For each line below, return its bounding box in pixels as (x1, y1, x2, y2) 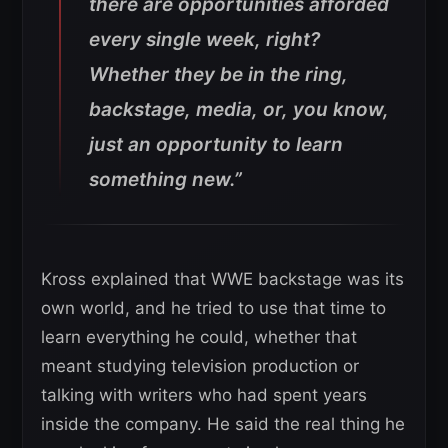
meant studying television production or (41, 356, 359, 377)
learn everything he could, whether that (41, 327, 357, 348)
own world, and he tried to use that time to (41, 298, 386, 319)
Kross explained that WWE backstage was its (41, 269, 404, 290)
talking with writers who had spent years (41, 385, 367, 406)
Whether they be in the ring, (89, 63, 348, 87)
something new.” (89, 168, 242, 192)
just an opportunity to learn (89, 133, 343, 157)
